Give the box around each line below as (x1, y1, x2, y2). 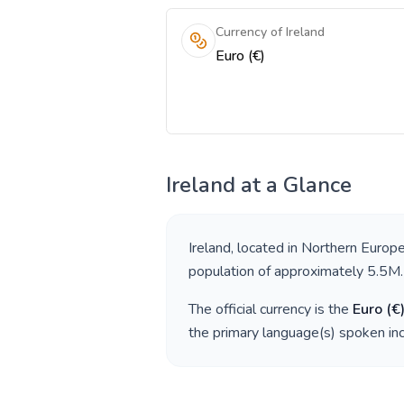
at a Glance (235, 170, 352, 199)
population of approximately (188, 262, 367, 281)
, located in (231, 238, 301, 258)
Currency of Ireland (216, 23, 325, 41)
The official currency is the (188, 299, 353, 319)
